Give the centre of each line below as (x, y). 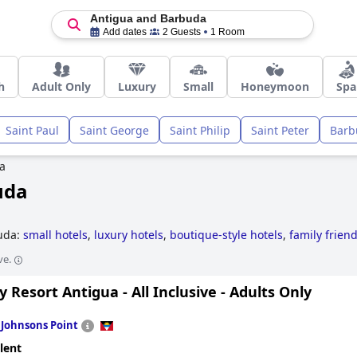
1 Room (227, 32)
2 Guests (181, 32)
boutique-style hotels (226, 235)
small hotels (55, 235)
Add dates (124, 32)
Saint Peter (280, 130)
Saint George (114, 130)
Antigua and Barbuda (148, 18)
